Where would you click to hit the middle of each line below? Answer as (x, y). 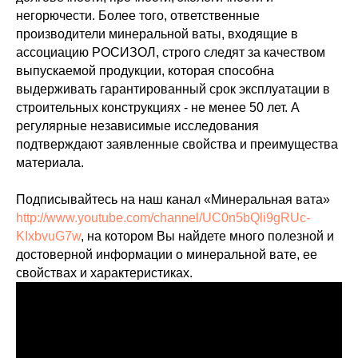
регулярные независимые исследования (137, 126)
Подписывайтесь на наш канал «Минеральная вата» (173, 200)
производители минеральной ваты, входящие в (157, 34)
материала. (50, 163)
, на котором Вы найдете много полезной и (207, 237)
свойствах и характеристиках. (104, 273)
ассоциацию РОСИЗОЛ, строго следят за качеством (171, 53)
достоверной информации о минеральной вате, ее (167, 255)
